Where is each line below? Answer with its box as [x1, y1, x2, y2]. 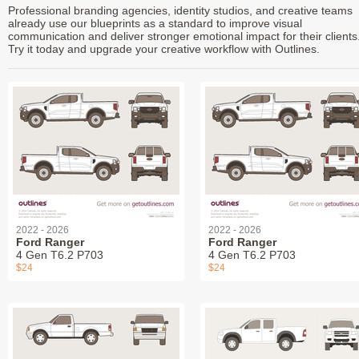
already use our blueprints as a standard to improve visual [8, 16, 302, 30]
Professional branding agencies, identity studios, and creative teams [8, 3, 353, 17]
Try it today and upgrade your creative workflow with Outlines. [8, 42, 320, 55]
